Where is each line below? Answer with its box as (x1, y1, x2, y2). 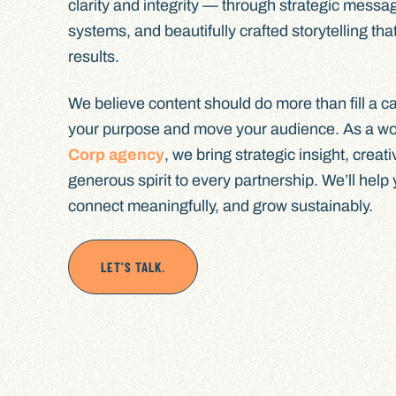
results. (68, 48, 120, 66)
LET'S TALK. (101, 259, 166, 276)
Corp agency (68, 145, 165, 164)
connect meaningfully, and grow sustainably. (68, 196, 374, 215)
